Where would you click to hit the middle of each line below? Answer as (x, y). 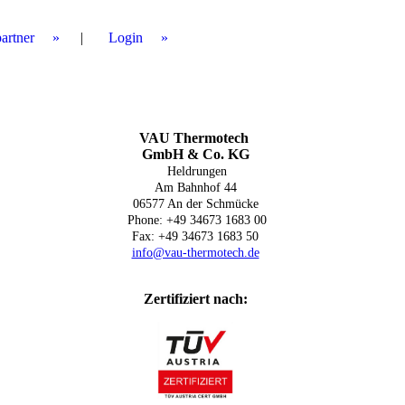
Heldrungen (197, 171)
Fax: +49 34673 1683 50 (195, 236)
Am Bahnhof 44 (195, 188)
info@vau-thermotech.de (195, 253)
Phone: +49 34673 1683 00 (195, 220)
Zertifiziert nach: (195, 299)
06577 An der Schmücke (195, 204)
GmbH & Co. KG (195, 154)
